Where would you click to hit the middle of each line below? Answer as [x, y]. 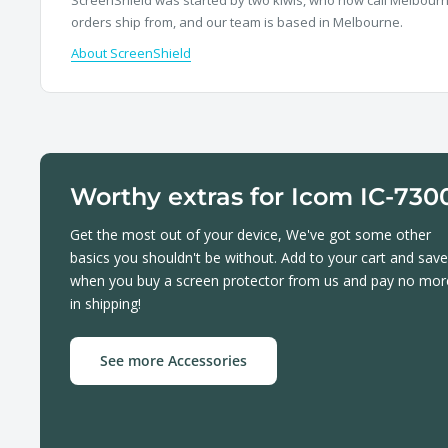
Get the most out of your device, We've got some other [250, 235]
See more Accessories [173, 361]
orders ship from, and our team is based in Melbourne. [237, 21]
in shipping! [105, 304]
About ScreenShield [131, 53]
